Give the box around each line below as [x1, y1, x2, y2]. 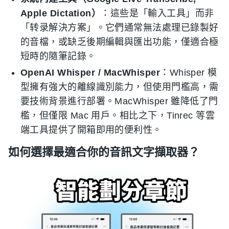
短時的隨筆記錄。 [20, 51, 96, 61]
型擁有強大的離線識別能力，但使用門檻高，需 [20, 81, 219, 92]
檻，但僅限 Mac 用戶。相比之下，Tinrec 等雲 [20, 110, 215, 121]
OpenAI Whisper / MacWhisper [20, 67, 161, 78]
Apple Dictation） [20, 8, 101, 18]
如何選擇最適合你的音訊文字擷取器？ [8, 145, 199, 158]
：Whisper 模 [160, 67, 217, 78]
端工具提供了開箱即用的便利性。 [20, 124, 162, 135]
